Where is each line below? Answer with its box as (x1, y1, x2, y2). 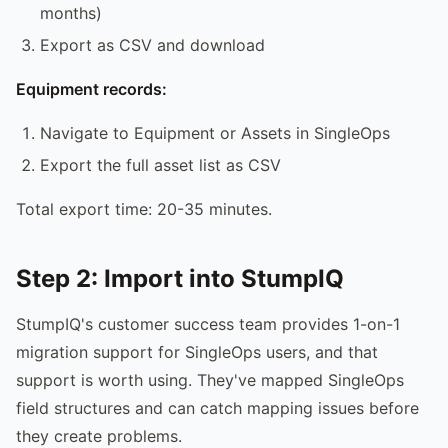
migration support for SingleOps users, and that (16, 341, 378, 362)
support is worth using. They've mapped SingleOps (16, 369, 404, 390)
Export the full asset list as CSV (40, 154, 281, 175)
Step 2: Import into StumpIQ (16, 263, 344, 293)
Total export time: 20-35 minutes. (16, 198, 272, 219)
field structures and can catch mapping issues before (16, 397, 419, 418)
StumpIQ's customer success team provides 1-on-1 (16, 313, 400, 334)
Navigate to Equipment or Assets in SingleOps (40, 122, 390, 143)
